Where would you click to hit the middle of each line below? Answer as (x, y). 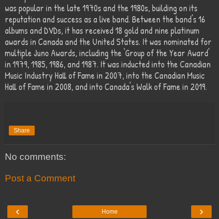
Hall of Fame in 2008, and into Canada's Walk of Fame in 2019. (106, 87)
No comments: (35, 157)
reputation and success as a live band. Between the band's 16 (105, 20)
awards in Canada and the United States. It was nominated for (108, 42)
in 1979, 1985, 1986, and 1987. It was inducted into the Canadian (108, 65)
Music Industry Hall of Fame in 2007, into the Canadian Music (105, 76)
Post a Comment (40, 178)
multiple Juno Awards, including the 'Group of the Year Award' (107, 53)
